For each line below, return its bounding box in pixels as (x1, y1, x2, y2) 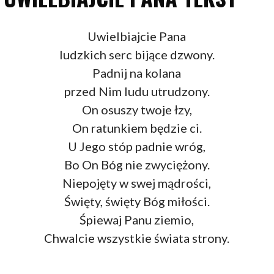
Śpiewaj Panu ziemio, (80, 212, 194, 228)
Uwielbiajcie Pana (87, 29, 187, 44)
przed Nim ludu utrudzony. (64, 84, 210, 99)
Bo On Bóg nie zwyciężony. (64, 157, 210, 172)
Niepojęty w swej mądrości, (62, 176, 212, 191)
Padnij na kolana (92, 65, 182, 81)
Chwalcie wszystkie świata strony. (44, 231, 230, 246)
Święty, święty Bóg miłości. (64, 194, 210, 209)
